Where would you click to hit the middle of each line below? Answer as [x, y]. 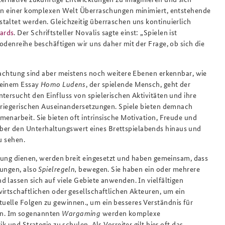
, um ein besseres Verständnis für [140, 202]
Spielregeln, [58, 169]
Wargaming [81, 213]
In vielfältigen [161, 180]
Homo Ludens [63, 84]
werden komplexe [131, 213]
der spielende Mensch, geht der [140, 84]
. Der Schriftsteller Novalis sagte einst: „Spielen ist [95, 32]
